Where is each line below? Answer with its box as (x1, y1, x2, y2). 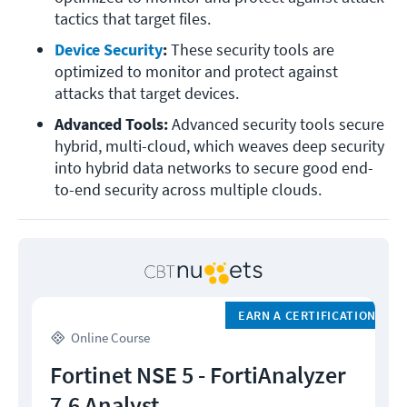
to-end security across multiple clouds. (55, 179, 322, 201)
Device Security (55, 39, 163, 61)
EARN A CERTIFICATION (237, 307, 377, 324)
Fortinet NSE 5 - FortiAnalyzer (50, 360, 346, 391)
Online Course (71, 329, 150, 347)
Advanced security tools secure (172, 114, 384, 135)
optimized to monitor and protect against (55, 61, 338, 83)
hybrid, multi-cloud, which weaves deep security (55, 135, 384, 157)
